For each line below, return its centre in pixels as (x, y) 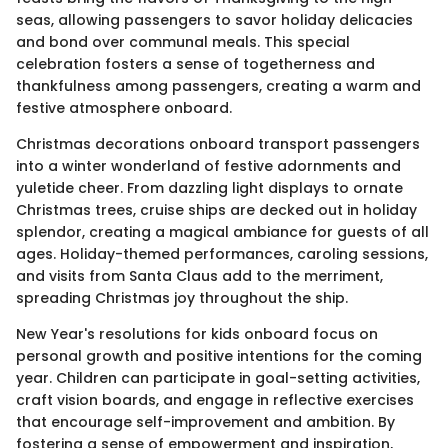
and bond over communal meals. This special (183, 41)
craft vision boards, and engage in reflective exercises (215, 399)
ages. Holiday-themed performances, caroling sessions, (222, 253)
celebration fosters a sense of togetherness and (195, 63)
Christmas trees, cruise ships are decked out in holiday (216, 209)
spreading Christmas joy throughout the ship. (182, 297)
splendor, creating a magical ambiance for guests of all (222, 231)
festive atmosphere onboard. (124, 107)
